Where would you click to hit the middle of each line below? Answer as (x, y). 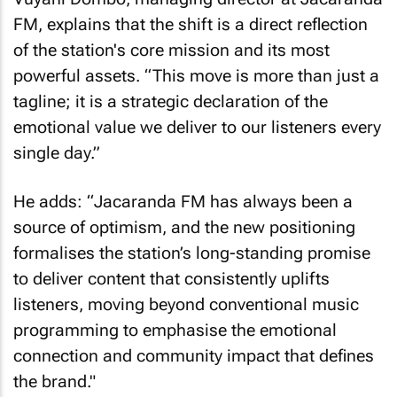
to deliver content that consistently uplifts (171, 278)
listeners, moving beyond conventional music (186, 304)
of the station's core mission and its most (171, 50)
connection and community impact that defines (194, 355)
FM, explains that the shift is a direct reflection (191, 24)
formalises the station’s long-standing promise (192, 253)
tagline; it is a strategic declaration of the (171, 101)
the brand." (54, 381)
